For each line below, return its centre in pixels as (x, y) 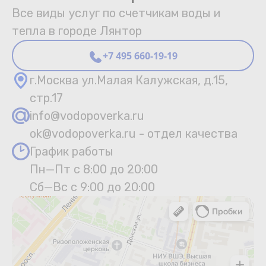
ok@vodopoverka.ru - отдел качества (134, 134)
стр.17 (46, 98)
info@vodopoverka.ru (87, 116)
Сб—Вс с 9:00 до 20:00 (92, 187)
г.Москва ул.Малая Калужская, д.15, (129, 80)
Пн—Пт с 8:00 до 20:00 (94, 170)
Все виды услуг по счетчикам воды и (116, 13)
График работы (72, 152)
